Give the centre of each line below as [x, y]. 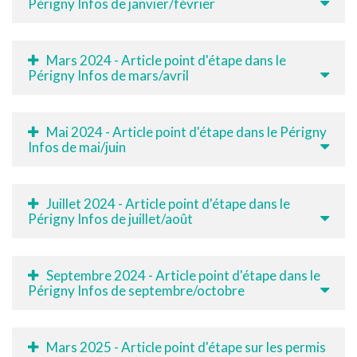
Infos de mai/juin [77, 147]
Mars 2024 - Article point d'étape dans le [166, 60]
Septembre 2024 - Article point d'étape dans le [183, 275]
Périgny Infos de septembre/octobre [136, 290]
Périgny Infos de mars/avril [108, 75]
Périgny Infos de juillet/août [110, 218]
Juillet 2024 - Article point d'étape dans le [168, 203]
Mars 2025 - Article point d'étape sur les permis [186, 347]
